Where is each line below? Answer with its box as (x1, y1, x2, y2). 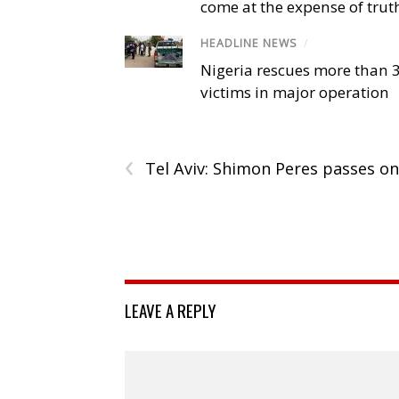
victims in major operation (200, 81, 389, 102)
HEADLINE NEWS (200, 35, 297, 51)
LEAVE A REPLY (125, 297, 216, 322)
